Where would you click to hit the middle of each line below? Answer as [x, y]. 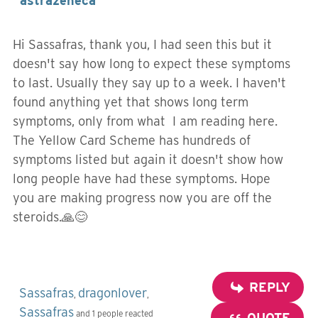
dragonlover [113, 293]
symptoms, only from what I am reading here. [145, 121]
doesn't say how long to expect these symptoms [152, 64]
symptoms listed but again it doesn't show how [148, 159]
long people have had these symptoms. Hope [142, 179]
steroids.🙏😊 [50, 217]
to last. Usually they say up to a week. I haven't [149, 83]
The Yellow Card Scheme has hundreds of [132, 140]
